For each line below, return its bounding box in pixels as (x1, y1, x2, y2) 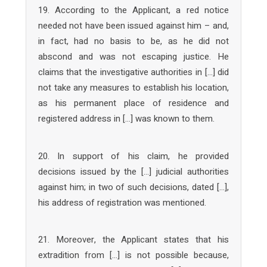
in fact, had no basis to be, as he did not (38, 35, 229, 48)
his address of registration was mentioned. (38, 195, 206, 209)
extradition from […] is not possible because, (38, 249, 229, 262)
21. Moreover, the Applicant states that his (38, 233, 229, 246)
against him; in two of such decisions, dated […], (38, 180, 229, 194)
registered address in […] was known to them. (38, 112, 215, 125)
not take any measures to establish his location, (38, 81, 229, 94)
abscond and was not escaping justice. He (38, 50, 229, 63)
